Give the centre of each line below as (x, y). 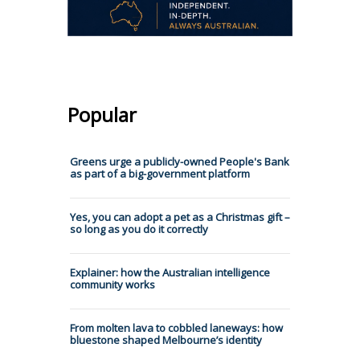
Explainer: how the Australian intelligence (170, 272)
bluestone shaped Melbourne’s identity (166, 340)
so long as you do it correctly (139, 229)
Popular (102, 114)
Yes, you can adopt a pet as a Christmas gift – (180, 217)
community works (112, 284)
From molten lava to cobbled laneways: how (176, 327)
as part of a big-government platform (160, 173)
